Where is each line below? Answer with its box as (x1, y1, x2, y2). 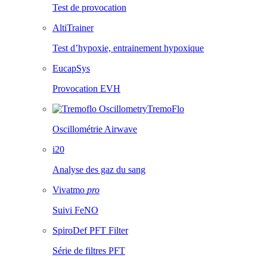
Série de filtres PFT (52, 246, 125, 256)
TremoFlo (147, 104, 184, 114)
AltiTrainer (52, 23, 94, 33)
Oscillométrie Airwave (52, 124, 137, 134)
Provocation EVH (52, 83, 120, 94)
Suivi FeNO (52, 205, 98, 215)
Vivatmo (52, 185, 87, 195)
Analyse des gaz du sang (52, 164, 145, 175)
